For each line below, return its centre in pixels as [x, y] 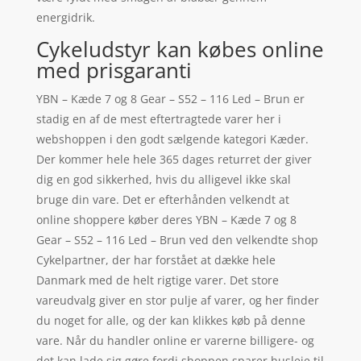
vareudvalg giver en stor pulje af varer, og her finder [177, 300]
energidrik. [65, 17]
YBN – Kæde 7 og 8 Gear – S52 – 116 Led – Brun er [170, 98]
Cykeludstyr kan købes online [180, 49]
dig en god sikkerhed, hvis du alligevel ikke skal [163, 179]
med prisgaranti [114, 70]
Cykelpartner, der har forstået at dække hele [156, 259]
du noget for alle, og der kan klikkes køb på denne [170, 320]
